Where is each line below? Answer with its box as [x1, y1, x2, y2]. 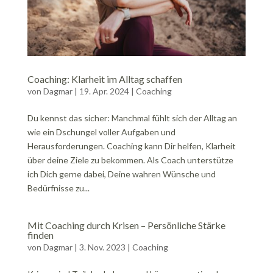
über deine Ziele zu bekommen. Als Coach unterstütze [27, 154, 233, 165]
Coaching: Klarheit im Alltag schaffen [27, 73, 182, 85]
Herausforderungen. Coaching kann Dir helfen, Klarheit [27, 140, 236, 151]
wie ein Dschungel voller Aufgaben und [27, 126, 175, 137]
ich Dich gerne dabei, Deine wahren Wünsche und [27, 168, 216, 179]
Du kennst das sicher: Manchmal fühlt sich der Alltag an [27, 112, 237, 123]
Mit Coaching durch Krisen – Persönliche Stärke [27, 219, 225, 231]
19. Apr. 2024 [79, 85, 129, 96]
